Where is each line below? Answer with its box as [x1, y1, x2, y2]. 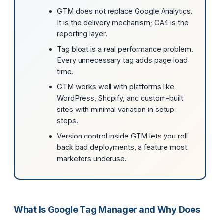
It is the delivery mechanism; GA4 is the [56, 18, 189, 27]
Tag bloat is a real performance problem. [56, 45, 193, 54]
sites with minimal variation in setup [56, 105, 174, 114]
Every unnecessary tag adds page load [56, 56, 188, 65]
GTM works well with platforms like [56, 82, 174, 91]
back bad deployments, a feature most [56, 143, 187, 152]
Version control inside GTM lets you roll [56, 132, 188, 140]
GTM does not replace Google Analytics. [56, 7, 192, 16]
